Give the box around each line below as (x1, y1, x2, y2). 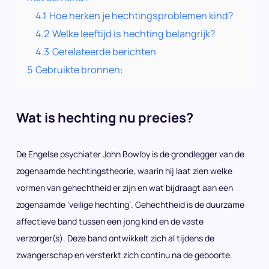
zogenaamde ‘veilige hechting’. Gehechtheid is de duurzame (16, 199, 244, 210)
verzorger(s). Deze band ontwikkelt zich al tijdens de (16, 232, 214, 244)
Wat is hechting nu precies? (16, 109, 193, 127)
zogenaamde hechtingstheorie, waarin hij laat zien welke (16, 165, 232, 177)
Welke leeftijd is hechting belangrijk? (52, 27, 215, 40)
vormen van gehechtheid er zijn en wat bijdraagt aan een (16, 182, 233, 193)
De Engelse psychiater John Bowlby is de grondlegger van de (16, 148, 244, 160)
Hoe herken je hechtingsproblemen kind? (49, 9, 233, 22)
